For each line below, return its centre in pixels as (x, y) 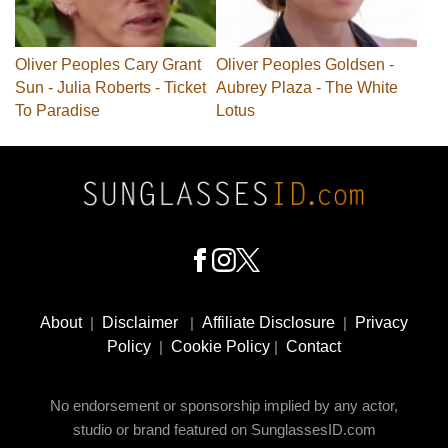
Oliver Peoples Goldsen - (305, 65)
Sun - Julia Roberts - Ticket (110, 88)
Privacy (381, 323)
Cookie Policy (220, 347)
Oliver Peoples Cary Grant (108, 65)
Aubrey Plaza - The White (307, 88)
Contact (313, 347)
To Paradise (57, 111)
